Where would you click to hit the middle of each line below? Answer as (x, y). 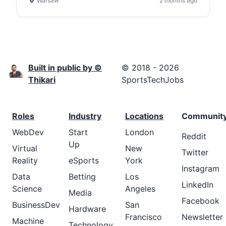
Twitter (195, 152)
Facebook (201, 201)
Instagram (201, 168)
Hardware (87, 209)
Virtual (25, 148)
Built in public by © (65, 68)
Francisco (144, 217)
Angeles (140, 189)
